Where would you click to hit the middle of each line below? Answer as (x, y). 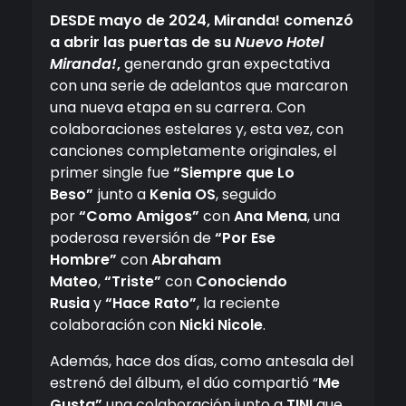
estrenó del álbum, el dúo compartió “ (184, 383)
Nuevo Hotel (279, 43)
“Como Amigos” (139, 217)
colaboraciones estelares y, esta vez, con (197, 130)
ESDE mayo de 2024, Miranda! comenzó (207, 21)
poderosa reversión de (132, 238)
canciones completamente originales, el (193, 151)
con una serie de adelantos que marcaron (199, 86)
